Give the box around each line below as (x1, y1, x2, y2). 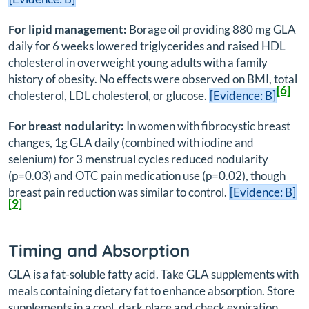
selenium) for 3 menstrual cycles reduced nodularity (8, 152, 268, 167)
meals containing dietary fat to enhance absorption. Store (8, 283, 295, 299)
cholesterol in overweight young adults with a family (8, 55, 268, 70)
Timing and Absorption (8, 240, 190, 261)
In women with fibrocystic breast (124, 119, 290, 134)
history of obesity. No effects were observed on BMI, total (8, 72, 297, 86)
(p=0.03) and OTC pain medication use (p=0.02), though (8, 168, 286, 183)
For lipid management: (8, 22, 127, 37)
